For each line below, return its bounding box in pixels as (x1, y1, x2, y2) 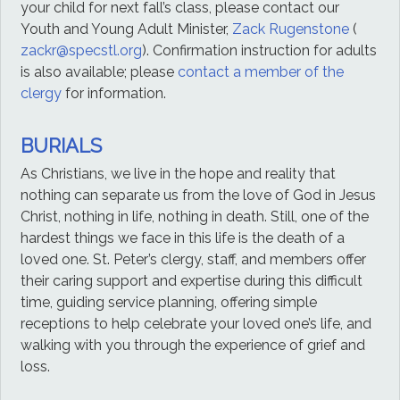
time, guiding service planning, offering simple (21, 293, 318, 311)
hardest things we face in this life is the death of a (21, 229, 346, 246)
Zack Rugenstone (232, 21, 350, 38)
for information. (62, 85, 167, 103)
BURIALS (21, 134, 103, 158)
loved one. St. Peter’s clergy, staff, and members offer (21, 250, 367, 268)
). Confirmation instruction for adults (142, 42, 378, 60)
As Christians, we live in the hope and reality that (21, 164, 337, 182)
